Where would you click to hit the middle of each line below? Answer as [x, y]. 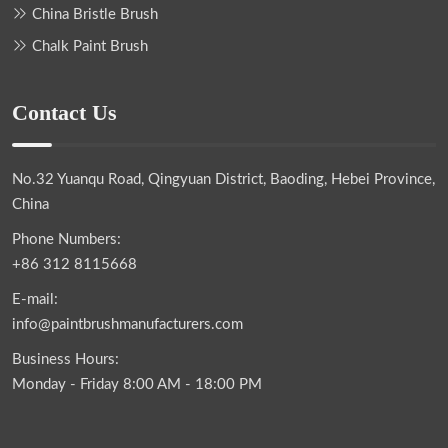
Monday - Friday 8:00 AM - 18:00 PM [137, 384]
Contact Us [64, 112]
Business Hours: [65, 359]
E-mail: [35, 299]
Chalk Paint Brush [90, 46]
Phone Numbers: [66, 239]
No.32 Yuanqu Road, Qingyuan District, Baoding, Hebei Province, [223, 179]
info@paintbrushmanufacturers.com [127, 324]
